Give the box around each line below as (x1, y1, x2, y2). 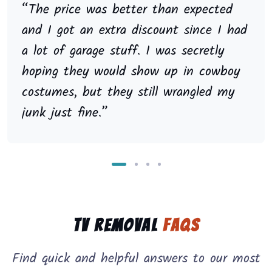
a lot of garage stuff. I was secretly (22, 41, 224, 63)
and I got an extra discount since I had (22, 20, 247, 42)
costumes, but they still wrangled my (22, 82, 234, 104)
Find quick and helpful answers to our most (12, 248, 260, 270)
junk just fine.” (22, 103, 108, 124)
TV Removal (72, 216, 163, 235)
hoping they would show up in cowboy (22, 61, 240, 83)
